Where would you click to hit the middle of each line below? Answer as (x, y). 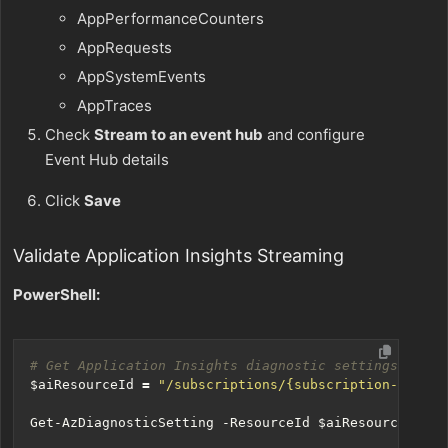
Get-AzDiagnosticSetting (122, 423)
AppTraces (114, 106)
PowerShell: (56, 295)
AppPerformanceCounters (170, 19)
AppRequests (124, 48)
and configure (314, 135)
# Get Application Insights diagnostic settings (214, 366)
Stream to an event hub (178, 135)
